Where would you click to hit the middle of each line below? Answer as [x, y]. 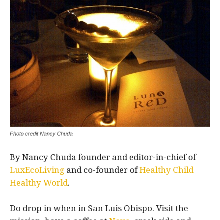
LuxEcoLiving [37, 170]
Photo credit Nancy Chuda [41, 134]
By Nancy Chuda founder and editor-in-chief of [103, 157]
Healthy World [39, 183]
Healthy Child [166, 170]
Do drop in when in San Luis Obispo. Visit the [99, 208]
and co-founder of [102, 170]
